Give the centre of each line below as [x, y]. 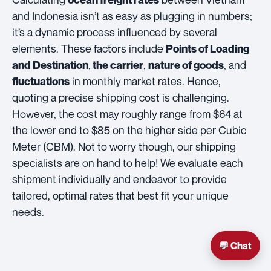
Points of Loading [207, 49]
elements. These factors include [89, 49]
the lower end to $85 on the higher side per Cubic [129, 130]
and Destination [50, 65]
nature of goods [186, 65]
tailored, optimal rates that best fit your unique [120, 196]
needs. [28, 212]
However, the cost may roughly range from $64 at [127, 114]
